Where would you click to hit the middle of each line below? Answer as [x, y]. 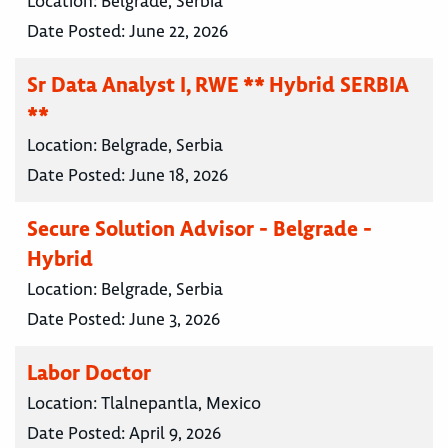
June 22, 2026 [178, 30]
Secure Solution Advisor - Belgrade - [199, 228]
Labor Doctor [89, 372]
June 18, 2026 [178, 174]
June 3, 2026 [174, 318]
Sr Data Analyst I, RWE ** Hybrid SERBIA [218, 84]
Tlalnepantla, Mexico [181, 402]
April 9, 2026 [175, 432]
